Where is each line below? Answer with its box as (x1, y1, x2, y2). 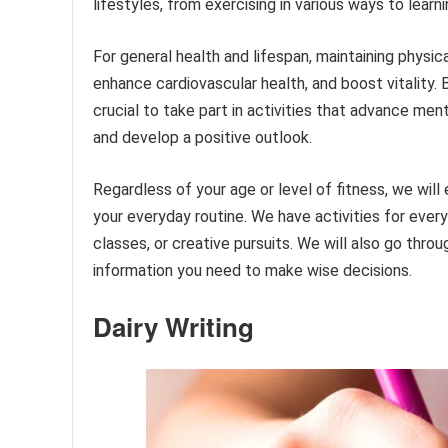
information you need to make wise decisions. (93, 261, 412, 280)
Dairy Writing (93, 308, 254, 345)
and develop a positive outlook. (93, 128, 312, 147)
